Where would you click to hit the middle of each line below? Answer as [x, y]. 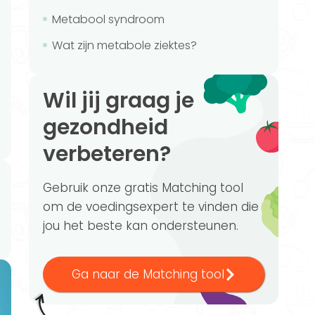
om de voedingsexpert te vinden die [151, 207]
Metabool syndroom [108, 19]
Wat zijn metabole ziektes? [124, 45]
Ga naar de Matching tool [148, 274]
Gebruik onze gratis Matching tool [143, 188]
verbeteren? [107, 154]
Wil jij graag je [54, 101]
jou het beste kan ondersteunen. [141, 226]
